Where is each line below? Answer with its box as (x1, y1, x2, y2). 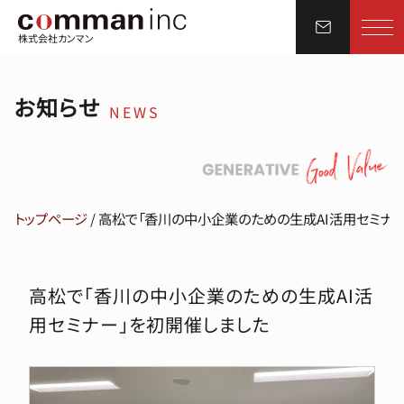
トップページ (14, 207, 87, 228)
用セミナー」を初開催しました (29, 310, 271, 337)
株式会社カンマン (18, 31, 94, 45)
